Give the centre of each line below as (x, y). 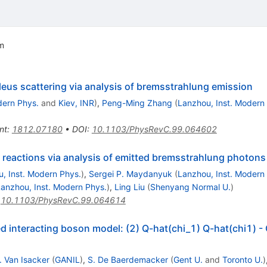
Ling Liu (129, 187)
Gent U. (188, 260)
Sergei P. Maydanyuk (130, 174)
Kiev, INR (76, 103)
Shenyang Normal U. (190, 187)
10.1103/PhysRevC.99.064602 (154, 129)
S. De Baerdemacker (128, 260)
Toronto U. (242, 260)
